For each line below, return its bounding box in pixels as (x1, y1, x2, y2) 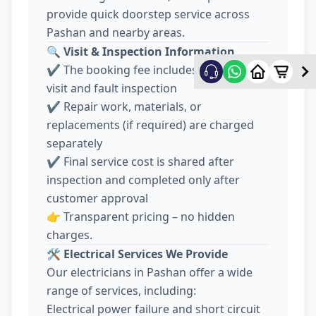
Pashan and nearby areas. (47, 25, 185, 41)
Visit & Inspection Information (63, 44, 235, 60)
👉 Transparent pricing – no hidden (47, 209, 235, 225)
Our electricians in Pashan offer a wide (47, 265, 253, 281)
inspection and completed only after (47, 172, 240, 188)
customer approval (47, 190, 148, 207)
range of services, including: (47, 283, 196, 299)
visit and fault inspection (47, 80, 177, 97)
